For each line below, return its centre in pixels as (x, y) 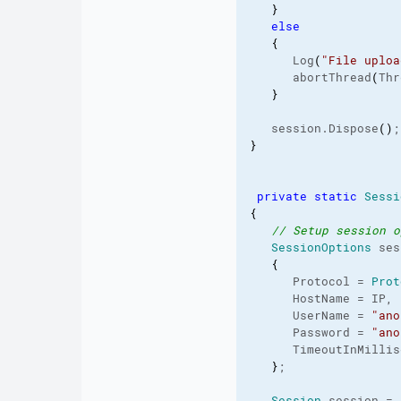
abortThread (310, 77)
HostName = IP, (321, 299)
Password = (310, 333)
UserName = (310, 316)
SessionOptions (321, 247)
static (335, 196)
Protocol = (310, 282)
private (282, 196)
